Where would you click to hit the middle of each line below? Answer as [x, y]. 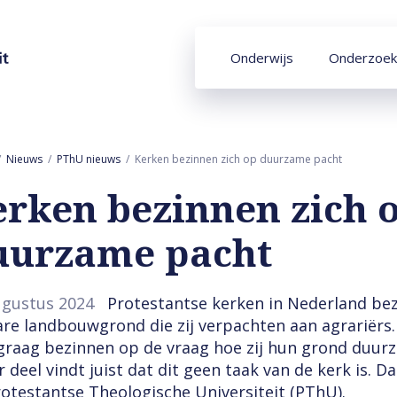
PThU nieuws [89, 159]
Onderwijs [261, 58]
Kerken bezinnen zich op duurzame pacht [239, 159]
